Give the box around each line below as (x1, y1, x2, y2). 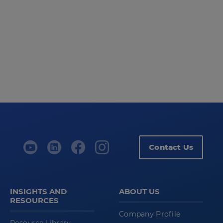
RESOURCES (10, 196, 59, 206)
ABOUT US (119, 187, 160, 197)
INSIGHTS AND (10, 187, 67, 197)
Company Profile (119, 210, 181, 219)
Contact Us (149, 142, 193, 152)
